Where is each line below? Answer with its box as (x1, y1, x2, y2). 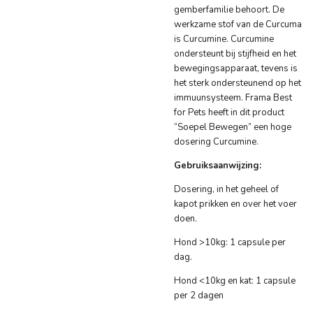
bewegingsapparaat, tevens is (174, 62, 298, 75)
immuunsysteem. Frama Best (174, 92, 292, 105)
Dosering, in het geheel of (174, 183, 279, 196)
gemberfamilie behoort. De (174, 3, 284, 17)
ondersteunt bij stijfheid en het (174, 48, 296, 61)
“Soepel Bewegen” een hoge (174, 121, 291, 134)
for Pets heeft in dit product (174, 106, 284, 119)
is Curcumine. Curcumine (174, 33, 274, 46)
